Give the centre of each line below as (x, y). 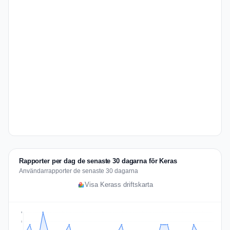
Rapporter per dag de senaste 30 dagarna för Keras (98, 161)
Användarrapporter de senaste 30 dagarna (79, 171)
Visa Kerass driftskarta (119, 185)
